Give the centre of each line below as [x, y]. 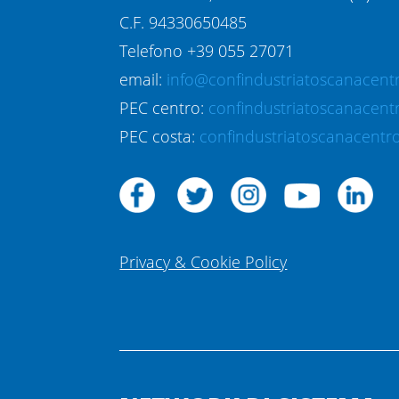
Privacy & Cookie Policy [204, 261]
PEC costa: [160, 137]
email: [143, 80]
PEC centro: [164, 108]
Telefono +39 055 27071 [207, 51]
